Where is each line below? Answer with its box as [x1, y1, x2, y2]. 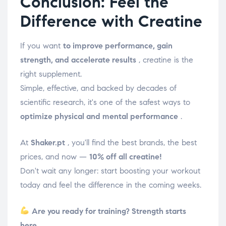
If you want [20, 40, 63, 50]
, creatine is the [136, 54, 193, 65]
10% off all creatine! [89, 151, 162, 161]
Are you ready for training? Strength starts [32, 206, 187, 216]
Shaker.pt [31, 137, 65, 147]
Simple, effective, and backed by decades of [20, 83, 177, 93]
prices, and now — [20, 151, 89, 161]
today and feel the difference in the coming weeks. [20, 180, 201, 190]
